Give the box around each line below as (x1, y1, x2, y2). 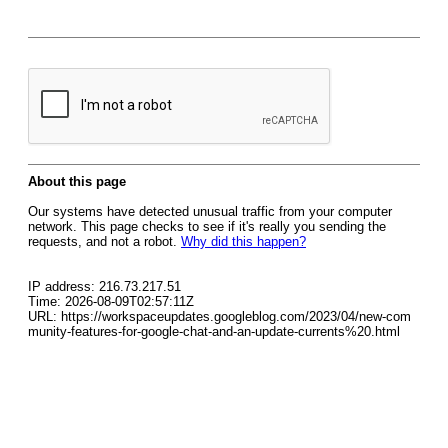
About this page (28, 174, 126, 189)
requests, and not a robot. (28, 234, 181, 249)
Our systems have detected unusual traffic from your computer (28, 204, 392, 219)
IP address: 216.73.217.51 (28, 279, 181, 294)
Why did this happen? (181, 234, 306, 249)
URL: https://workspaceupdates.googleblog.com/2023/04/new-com (28, 309, 411, 324)
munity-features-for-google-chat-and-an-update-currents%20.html (28, 324, 400, 339)
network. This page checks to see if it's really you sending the (28, 219, 386, 234)
